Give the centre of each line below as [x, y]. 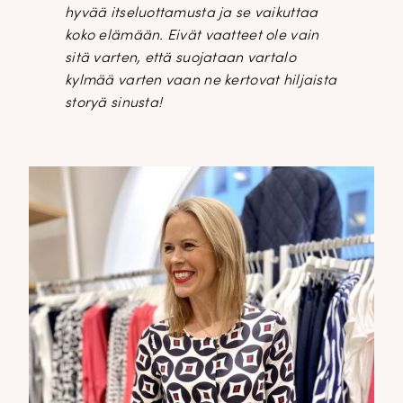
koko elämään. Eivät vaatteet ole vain [192, 36]
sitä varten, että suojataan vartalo [180, 58]
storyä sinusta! [114, 103]
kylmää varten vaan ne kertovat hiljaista [201, 81]
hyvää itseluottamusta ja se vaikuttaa [192, 13]
